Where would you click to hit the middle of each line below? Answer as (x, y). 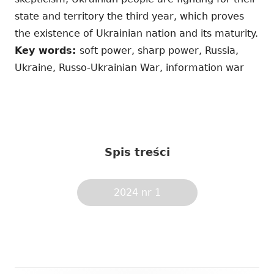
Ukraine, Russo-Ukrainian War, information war (129, 68)
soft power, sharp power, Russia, (159, 51)
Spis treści (137, 152)
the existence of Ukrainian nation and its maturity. (136, 34)
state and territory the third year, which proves (129, 17)
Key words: (47, 51)
